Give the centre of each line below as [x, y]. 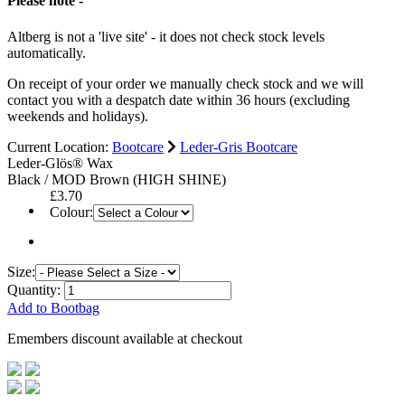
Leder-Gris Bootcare [239, 146]
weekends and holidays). [78, 116]
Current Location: [58, 146]
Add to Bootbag [53, 307]
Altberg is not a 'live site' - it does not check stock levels [166, 36]
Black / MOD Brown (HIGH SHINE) [117, 179]
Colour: [71, 212]
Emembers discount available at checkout [125, 338]
